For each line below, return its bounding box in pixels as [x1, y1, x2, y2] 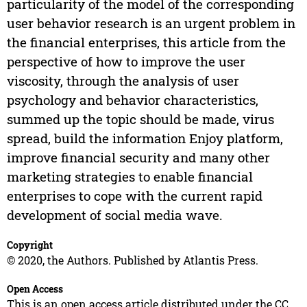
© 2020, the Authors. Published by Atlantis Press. [6, 253, 258, 268]
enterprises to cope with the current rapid [6, 187, 262, 205]
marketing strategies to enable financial [6, 168, 253, 186]
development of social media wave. [6, 206, 223, 224]
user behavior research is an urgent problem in [6, 14, 295, 32]
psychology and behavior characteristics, [6, 91, 258, 109]
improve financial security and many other [6, 149, 270, 167]
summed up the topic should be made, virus [6, 110, 274, 128]
